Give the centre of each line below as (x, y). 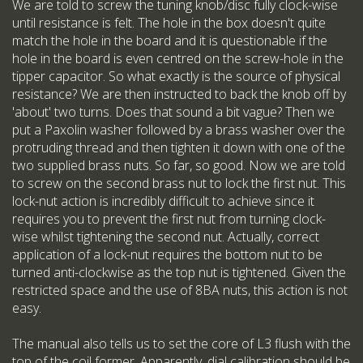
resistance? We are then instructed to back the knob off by (179, 94)
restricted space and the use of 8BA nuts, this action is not (180, 290)
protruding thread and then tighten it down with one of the (179, 148)
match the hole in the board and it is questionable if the (170, 41)
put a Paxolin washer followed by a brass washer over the (179, 130)
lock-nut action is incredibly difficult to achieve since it (163, 201)
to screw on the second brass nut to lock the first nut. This (179, 184)
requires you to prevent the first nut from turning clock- (169, 219)
